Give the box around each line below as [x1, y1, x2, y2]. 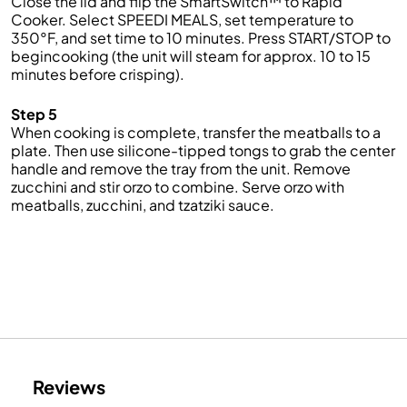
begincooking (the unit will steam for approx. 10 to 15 [11, 46, 371, 65]
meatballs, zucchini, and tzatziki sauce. [11, 195, 274, 214]
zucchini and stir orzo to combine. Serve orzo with [11, 177, 344, 196]
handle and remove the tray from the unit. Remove [11, 159, 351, 178]
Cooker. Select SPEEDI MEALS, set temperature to [11, 10, 353, 29]
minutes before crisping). [11, 65, 184, 84]
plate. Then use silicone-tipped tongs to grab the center [11, 141, 395, 160]
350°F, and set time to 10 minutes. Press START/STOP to [11, 28, 391, 47]
